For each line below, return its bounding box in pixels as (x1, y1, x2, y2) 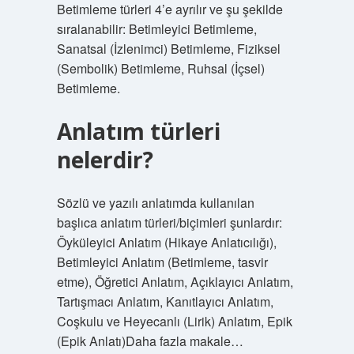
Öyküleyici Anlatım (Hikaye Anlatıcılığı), (56, 233, 277, 251)
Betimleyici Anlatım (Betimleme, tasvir (56, 253, 268, 271)
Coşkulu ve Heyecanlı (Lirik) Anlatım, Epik (56, 312, 292, 330)
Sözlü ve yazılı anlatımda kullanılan (56, 194, 254, 212)
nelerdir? (56, 145, 153, 175)
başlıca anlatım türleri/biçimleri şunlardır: (56, 213, 282, 232)
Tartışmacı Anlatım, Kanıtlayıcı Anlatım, (56, 292, 273, 311)
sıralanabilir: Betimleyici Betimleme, (56, 20, 257, 38)
